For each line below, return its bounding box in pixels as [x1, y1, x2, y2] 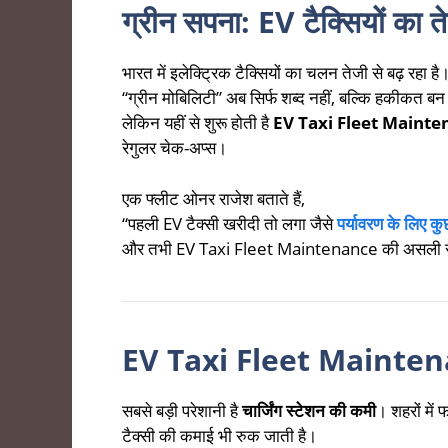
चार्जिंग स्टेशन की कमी [242, 398, 376, 422]
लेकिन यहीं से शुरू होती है [122, 111, 273, 135]
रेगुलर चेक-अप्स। [122, 136, 227, 160]
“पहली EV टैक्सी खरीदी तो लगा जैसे [122, 211, 337, 235]
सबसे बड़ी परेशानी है [122, 398, 242, 422]
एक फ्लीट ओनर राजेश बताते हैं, [122, 186, 305, 210]
